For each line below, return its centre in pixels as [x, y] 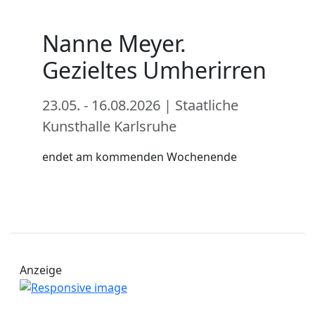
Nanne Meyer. [114, 43]
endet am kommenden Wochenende [140, 156]
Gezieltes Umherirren [154, 70]
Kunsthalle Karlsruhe [109, 126]
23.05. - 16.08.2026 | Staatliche [140, 105]
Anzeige [41, 270]
